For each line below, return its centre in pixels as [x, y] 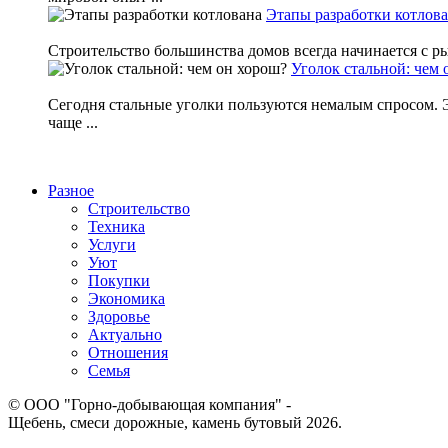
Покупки [119, 281]
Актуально [125, 335]
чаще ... [73, 123]
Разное [71, 191]
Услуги [112, 245]
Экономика [126, 299]
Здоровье [119, 317]
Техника [116, 227]
